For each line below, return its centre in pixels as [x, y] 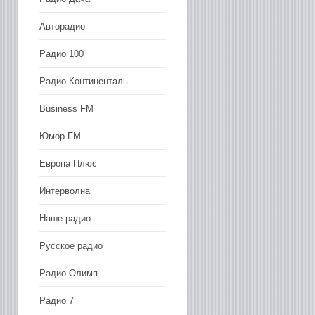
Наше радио [65, 218]
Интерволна [65, 191]
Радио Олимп [69, 273]
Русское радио [71, 245]
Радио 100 [62, 53]
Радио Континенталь [84, 81]
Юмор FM [60, 136]
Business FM [66, 108]
